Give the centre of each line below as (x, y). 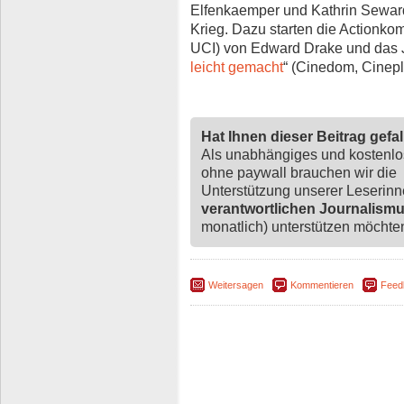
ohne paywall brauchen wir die (299, 172)
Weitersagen (236, 285)
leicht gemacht (237, 67)
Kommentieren (322, 285)
